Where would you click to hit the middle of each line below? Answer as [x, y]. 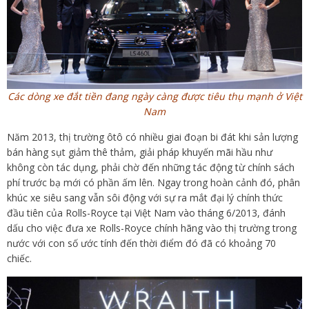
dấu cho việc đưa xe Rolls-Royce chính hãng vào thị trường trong [152, 228]
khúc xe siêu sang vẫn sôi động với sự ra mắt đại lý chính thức [145, 197]
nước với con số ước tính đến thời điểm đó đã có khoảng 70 [141, 243]
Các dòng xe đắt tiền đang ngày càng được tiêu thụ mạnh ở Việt [154, 96]
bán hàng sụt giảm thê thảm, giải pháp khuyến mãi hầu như [140, 152]
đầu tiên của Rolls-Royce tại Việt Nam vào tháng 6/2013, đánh [146, 212]
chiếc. [19, 258]
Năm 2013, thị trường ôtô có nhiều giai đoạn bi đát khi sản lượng [152, 137]
